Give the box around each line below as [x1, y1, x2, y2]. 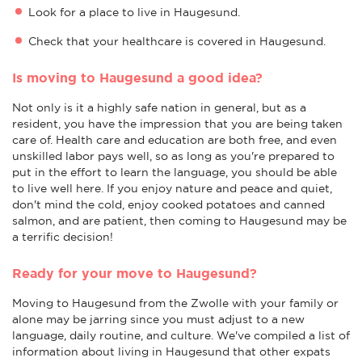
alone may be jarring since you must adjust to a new [12, 312, 305, 326]
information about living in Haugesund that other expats [12, 344, 330, 358]
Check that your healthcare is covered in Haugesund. [28, 34, 326, 48]
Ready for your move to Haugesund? [12, 265, 257, 280]
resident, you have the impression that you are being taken [12, 116, 343, 130]
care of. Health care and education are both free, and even [12, 133, 337, 146]
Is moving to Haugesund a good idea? [12, 69, 263, 85]
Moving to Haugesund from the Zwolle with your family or [12, 296, 339, 309]
